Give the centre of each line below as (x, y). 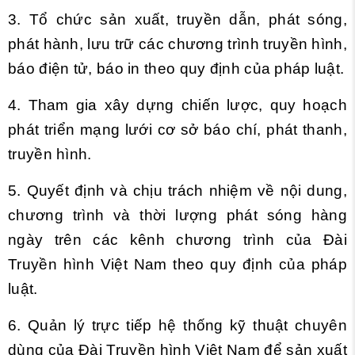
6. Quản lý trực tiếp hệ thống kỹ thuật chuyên (177, 325)
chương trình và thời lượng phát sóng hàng (177, 215)
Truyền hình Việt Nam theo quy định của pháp (177, 264)
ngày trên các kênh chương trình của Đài (177, 240)
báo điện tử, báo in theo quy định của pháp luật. (176, 69)
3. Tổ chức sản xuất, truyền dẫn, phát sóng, (177, 19)
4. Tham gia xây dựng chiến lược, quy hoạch (177, 105)
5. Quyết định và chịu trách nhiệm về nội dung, (177, 191)
